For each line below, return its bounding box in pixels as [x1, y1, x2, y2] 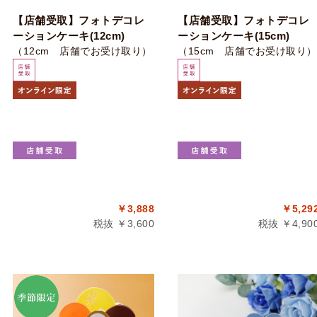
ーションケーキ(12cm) [13, 30, 125, 42]
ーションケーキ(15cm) [178, 30, 290, 42]
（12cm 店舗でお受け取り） [13, 45, 152, 57]
